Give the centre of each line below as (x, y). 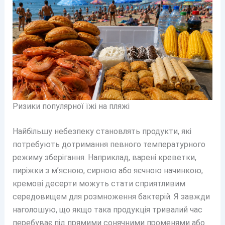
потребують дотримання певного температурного (109, 145)
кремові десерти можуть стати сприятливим (99, 184)
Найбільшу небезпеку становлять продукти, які (102, 132)
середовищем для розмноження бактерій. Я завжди (111, 197)
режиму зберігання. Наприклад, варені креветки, (104, 158)
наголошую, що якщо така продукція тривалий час (107, 210)
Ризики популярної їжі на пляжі (71, 106)
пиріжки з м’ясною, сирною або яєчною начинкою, (107, 171)
